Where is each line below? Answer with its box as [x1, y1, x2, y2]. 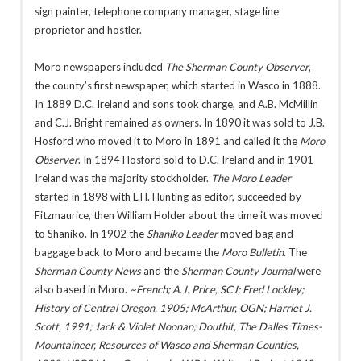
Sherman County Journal [180, 263, 295, 277]
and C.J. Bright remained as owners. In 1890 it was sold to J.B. [34, 115, 325, 129]
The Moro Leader [210, 171, 291, 185]
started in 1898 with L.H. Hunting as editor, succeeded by [34, 189, 301, 203]
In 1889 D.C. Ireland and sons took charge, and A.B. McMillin [34, 97, 318, 110]
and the [140, 263, 181, 277]
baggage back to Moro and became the [34, 245, 222, 259]
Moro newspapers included [34, 60, 165, 73]
